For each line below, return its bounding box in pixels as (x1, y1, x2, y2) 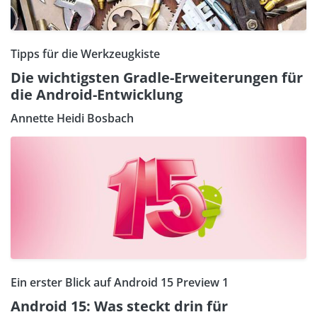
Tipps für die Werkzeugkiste (11, 46, 160, 62)
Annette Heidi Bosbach (11, 110, 134, 126)
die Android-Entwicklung (11, 85, 183, 104)
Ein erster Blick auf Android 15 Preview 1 (11, 275, 229, 291)
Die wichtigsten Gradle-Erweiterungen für (11, 68, 303, 87)
